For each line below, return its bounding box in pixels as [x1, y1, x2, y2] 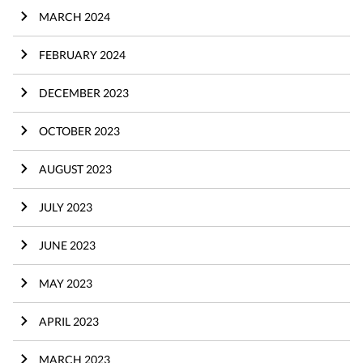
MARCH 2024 [39, 9, 110, 23]
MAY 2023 [39, 275, 92, 290]
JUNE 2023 [39, 237, 96, 252]
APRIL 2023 [39, 314, 99, 328]
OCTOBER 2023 [39, 123, 120, 138]
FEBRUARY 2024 [39, 47, 126, 62]
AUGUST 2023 [39, 161, 112, 176]
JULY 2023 [39, 199, 92, 214]
